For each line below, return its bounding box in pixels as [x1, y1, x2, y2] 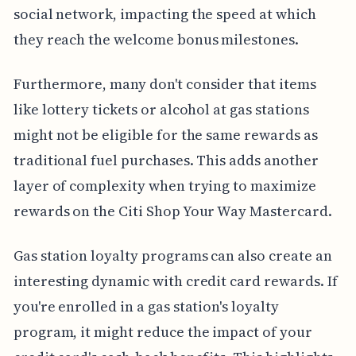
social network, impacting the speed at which [13, 3, 316, 24]
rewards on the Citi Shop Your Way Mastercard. [13, 200, 332, 221]
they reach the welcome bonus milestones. [13, 29, 299, 49]
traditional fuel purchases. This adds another [13, 149, 319, 170]
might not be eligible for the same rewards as [13, 124, 318, 145]
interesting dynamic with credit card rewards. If [13, 270, 338, 291]
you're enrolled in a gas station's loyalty [13, 296, 279, 316]
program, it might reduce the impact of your [13, 321, 312, 342]
